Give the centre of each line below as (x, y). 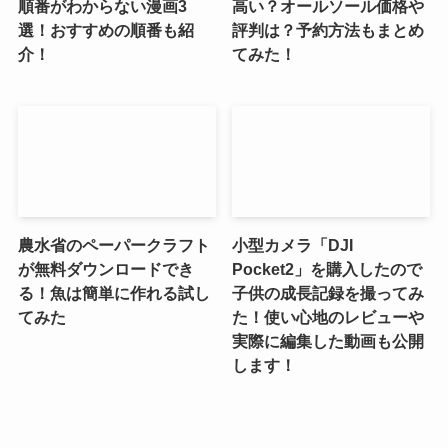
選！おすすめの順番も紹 (105, 29)
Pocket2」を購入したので (327, 269)
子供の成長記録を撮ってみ (328, 293)
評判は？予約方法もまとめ (328, 29)
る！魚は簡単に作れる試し (113, 293)
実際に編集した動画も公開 (328, 341)
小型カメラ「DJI (293, 245)
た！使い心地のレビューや (328, 317)
